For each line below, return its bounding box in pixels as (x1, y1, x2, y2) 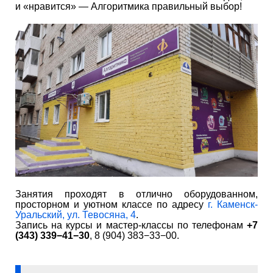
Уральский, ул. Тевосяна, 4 (15, 209, 136, 220)
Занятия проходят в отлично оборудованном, (15, 188, 258, 199)
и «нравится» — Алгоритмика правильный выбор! (15, 1, 242, 12)
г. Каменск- (208, 199, 258, 210)
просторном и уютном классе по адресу (15, 199, 208, 210)
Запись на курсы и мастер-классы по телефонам (15, 219, 247, 230)
